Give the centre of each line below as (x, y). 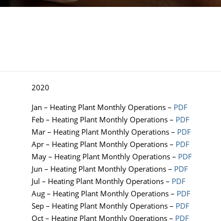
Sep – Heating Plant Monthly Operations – (104, 206)
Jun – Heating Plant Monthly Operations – (103, 169)
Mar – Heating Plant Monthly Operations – (104, 132)
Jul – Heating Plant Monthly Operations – (102, 181)
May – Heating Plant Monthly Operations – (105, 157)
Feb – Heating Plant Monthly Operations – (104, 120)
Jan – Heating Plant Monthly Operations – (103, 107)
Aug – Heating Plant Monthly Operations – (104, 194)
